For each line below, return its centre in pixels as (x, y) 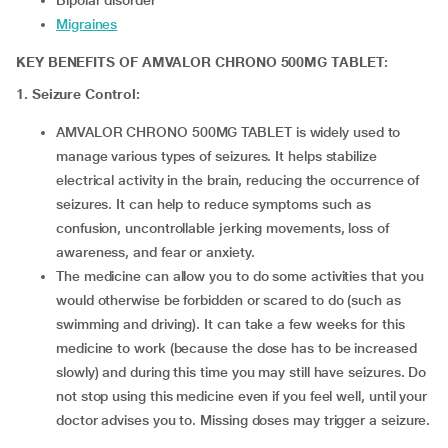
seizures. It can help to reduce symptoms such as (214, 204)
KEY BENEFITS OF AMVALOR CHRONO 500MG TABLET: (202, 62)
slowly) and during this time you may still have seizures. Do (241, 372)
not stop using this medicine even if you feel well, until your (242, 396)
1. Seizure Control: (78, 94)
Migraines (92, 24)
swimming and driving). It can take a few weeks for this (230, 324)
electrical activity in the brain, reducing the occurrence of (238, 180)
